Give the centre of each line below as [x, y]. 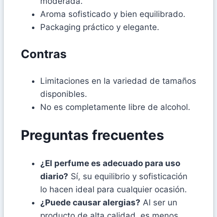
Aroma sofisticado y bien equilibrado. [113, 14]
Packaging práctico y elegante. [100, 27]
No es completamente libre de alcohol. [115, 107]
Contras [44, 54]
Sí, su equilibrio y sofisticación [128, 176]
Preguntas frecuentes [93, 135]
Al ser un [159, 202]
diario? [54, 176]
